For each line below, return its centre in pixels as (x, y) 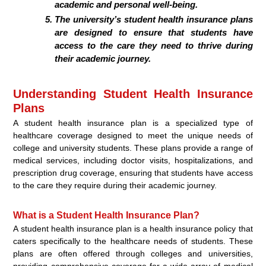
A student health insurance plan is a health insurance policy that (133, 228)
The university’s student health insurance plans (154, 19)
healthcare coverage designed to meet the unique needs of (133, 135)
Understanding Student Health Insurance (133, 94)
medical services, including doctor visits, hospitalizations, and (133, 160)
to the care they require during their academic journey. (115, 185)
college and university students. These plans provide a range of (133, 148)
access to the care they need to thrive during (154, 45)
